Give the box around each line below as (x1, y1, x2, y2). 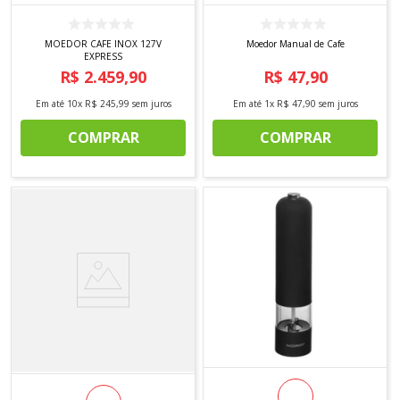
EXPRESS (84, 50, 122, 63)
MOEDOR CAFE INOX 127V (45, 37, 162, 51)
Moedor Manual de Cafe (246, 37, 345, 51)
